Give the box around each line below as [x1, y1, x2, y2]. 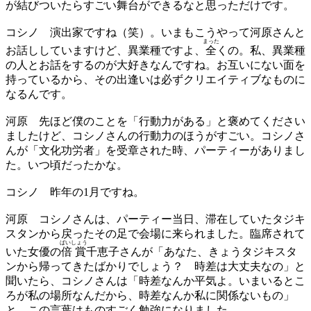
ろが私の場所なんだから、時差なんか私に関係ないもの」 [6, 289, 294, 301]
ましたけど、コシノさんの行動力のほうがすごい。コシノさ [6, 129, 305, 142]
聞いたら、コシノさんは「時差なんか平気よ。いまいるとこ [6, 274, 305, 287]
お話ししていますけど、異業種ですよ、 [6, 44, 205, 56]
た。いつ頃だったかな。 [6, 158, 128, 171]
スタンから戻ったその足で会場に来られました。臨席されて [6, 227, 305, 239]
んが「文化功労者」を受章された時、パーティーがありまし [6, 144, 305, 156]
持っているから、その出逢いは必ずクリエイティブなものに [6, 73, 305, 85]
